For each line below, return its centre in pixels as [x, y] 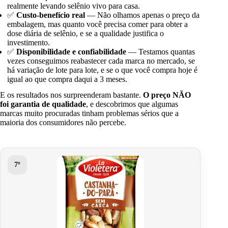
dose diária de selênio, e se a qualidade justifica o [86, 34]
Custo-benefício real [51, 15]
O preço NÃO [167, 95]
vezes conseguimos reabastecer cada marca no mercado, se [101, 61]
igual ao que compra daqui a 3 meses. [67, 79]
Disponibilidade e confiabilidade [72, 52]
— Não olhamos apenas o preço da [142, 15]
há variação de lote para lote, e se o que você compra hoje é [103, 70]
